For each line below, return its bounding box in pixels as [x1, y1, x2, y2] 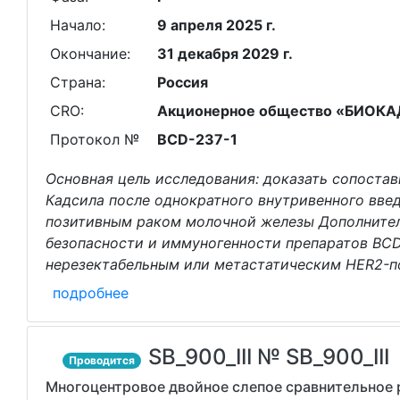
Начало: [49, 16, 105, 34]
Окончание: [49, 45, 130, 62]
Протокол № [49, 130, 139, 148]
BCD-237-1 [156, 130, 237, 148]
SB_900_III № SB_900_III [148, 344, 390, 370]
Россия [156, 73, 208, 91]
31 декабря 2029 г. [156, 45, 293, 62]
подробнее [53, 284, 129, 302]
